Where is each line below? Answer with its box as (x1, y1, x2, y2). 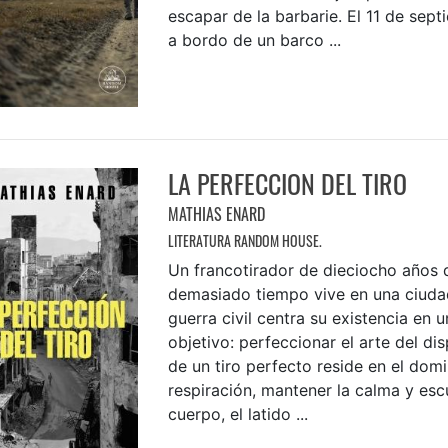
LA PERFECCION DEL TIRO (167, 164, 407, 204)
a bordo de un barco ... (167, 30, 341, 51)
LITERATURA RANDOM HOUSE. (167, 230, 322, 252)
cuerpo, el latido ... (167, 404, 308, 425)
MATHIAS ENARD (167, 202, 265, 227)
